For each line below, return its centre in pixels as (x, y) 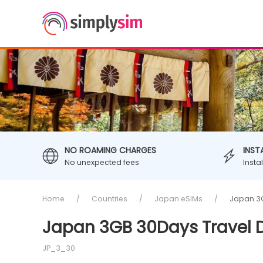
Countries (109, 199)
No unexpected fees (102, 162)
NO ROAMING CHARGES (110, 150)
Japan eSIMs (178, 199)
